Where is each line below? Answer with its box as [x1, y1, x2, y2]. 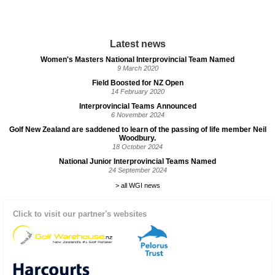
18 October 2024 [112, 143, 163, 150]
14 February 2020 [110, 88, 165, 95]
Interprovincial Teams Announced [79, 102, 196, 110]
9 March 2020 [117, 64, 158, 72]
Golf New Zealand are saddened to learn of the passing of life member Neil [9, 125, 266, 134]
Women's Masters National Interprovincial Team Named [41, 55, 234, 64]
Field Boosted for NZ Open [91, 79, 184, 87]
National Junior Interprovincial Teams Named [59, 157, 216, 166]
